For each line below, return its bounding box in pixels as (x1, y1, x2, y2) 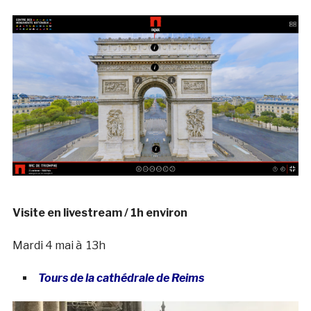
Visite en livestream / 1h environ (12, 206, 187, 220)
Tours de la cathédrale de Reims (37, 271, 208, 285)
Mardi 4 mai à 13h (12, 239, 106, 253)
